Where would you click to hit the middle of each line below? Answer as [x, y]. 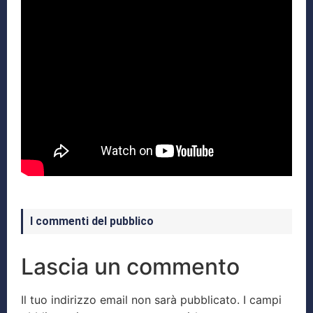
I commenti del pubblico [92, 221]
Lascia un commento [130, 266]
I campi [262, 299]
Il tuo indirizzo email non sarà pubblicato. [130, 299]
